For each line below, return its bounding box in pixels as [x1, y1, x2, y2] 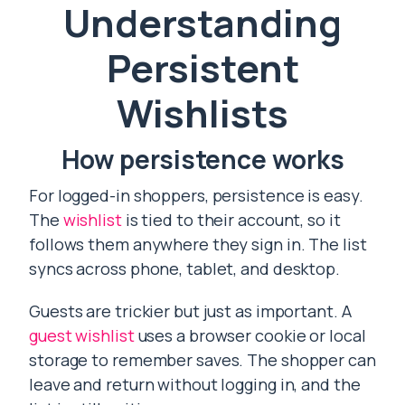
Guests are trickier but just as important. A [29, 300, 352, 322]
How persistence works [61, 142, 344, 176]
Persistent [106, 42, 299, 94]
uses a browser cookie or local [134, 325, 366, 346]
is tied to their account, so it [121, 209, 341, 231]
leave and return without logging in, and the [29, 373, 361, 395]
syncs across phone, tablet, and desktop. [29, 258, 340, 279]
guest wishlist [29, 325, 135, 346]
